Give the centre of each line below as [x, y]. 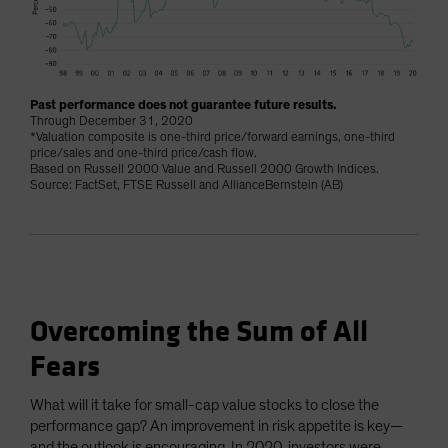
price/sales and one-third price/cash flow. [143, 153]
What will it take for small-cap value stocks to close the [204, 404]
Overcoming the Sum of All [199, 331]
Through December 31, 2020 [111, 121]
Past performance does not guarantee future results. [183, 105]
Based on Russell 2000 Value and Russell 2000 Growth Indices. [204, 169]
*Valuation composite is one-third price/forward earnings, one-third [212, 137]
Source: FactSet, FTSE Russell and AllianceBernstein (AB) [186, 185]
